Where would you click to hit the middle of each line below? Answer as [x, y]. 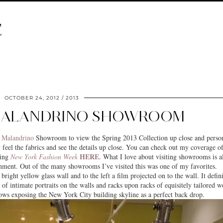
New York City [70, 194]
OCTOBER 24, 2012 [32, 98]
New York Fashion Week [44, 157]
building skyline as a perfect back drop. [148, 194]
